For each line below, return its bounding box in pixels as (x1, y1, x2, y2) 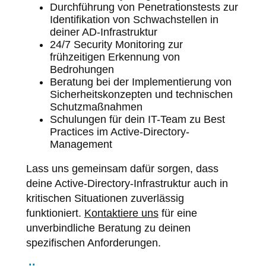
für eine (158, 207, 197, 219)
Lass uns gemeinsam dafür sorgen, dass (26, 162, 218, 175)
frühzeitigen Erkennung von (49, 50, 180, 63)
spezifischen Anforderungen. (26, 236, 161, 249)
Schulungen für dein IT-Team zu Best (49, 113, 225, 125)
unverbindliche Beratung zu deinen (26, 221, 191, 234)
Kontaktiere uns (84, 207, 159, 219)
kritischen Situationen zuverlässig (26, 192, 184, 204)
